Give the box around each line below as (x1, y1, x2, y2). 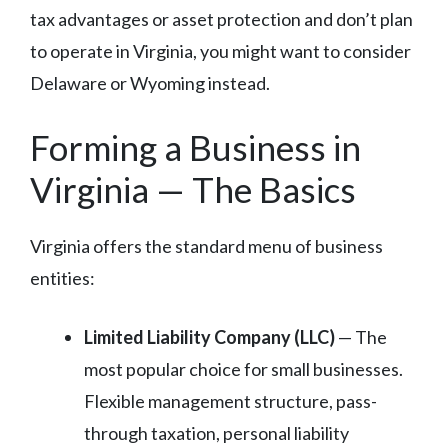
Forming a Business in (30, 126, 361, 169)
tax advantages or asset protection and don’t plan (30, 8, 413, 31)
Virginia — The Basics (30, 168, 356, 211)
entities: (30, 267, 95, 290)
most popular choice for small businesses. (84, 358, 403, 381)
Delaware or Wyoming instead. (30, 72, 270, 95)
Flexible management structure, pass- (84, 390, 377, 413)
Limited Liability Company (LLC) (84, 326, 335, 349)
